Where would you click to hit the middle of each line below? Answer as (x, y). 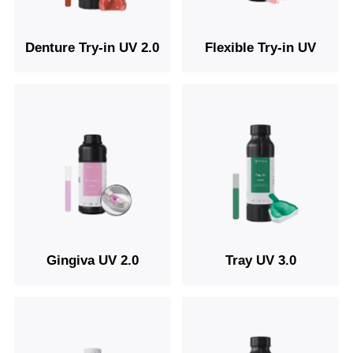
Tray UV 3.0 (260, 260)
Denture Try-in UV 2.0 (93, 48)
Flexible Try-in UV (261, 48)
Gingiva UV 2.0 (92, 260)
